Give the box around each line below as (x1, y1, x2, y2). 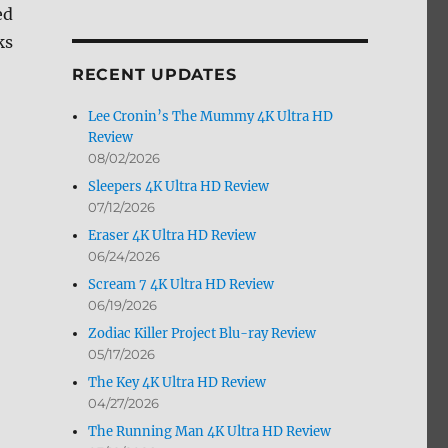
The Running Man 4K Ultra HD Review (88, 423, 332, 441)
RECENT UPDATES (71, 65, 237, 85)
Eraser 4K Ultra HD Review (88, 227, 257, 245)
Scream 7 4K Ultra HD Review (88, 276, 275, 294)
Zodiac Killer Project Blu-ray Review (88, 325, 317, 343)
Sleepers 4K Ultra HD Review (88, 178, 270, 196)
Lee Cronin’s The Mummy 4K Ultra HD (88, 108, 334, 126)
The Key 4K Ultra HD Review (88, 374, 267, 392)
